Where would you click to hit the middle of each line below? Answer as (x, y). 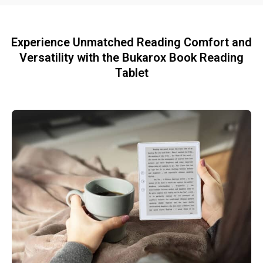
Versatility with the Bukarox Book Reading (131, 58)
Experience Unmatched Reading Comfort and (131, 43)
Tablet (131, 73)
